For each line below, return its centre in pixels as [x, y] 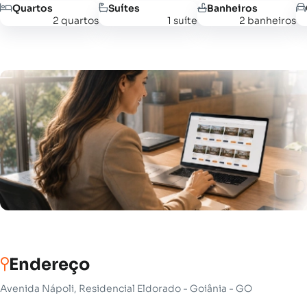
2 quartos [76, 21]
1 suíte [182, 21]
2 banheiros [268, 21]
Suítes [124, 8]
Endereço [49, 265]
